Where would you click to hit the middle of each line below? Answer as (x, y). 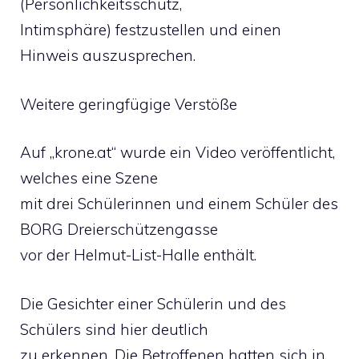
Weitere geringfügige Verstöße (129, 104)
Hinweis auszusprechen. (108, 55)
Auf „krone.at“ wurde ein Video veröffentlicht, (177, 152)
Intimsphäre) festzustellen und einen (151, 30)
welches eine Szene (89, 178)
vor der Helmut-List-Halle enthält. (138, 255)
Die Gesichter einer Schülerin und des (153, 303)
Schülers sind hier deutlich (114, 329)
